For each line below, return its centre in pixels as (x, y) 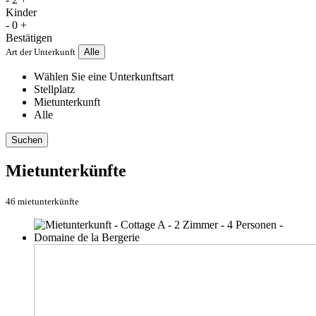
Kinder (21, 13)
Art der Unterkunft (41, 52)
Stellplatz (54, 90)
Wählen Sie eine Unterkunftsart (104, 77)
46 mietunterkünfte (42, 202)
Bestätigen (29, 38)
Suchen (27, 140)
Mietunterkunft (67, 102)
